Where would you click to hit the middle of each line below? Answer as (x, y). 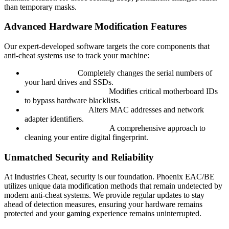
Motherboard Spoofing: (66, 91)
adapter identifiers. (54, 119)
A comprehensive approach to (157, 128)
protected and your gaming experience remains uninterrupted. (103, 214)
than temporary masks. (40, 7)
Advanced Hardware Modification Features (95, 27)
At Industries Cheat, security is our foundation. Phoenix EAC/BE (109, 177)
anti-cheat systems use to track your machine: (77, 55)
